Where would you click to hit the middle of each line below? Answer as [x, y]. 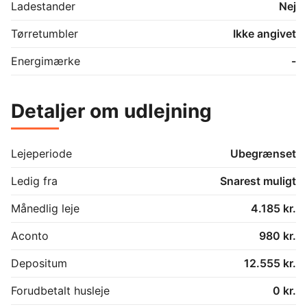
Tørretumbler [45, 33]
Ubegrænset [263, 153]
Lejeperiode [41, 153]
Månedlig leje [45, 208]
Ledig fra [34, 181]
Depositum [39, 263]
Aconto [30, 235]
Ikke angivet [265, 33]
